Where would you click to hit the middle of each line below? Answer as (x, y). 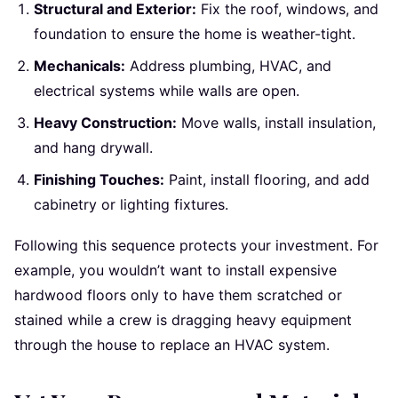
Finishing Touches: (99, 179)
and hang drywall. (94, 147)
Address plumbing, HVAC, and (229, 65)
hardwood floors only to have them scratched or (178, 295)
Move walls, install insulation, (277, 122)
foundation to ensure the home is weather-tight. (195, 33)
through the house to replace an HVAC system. (172, 345)
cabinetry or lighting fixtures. (131, 204)
